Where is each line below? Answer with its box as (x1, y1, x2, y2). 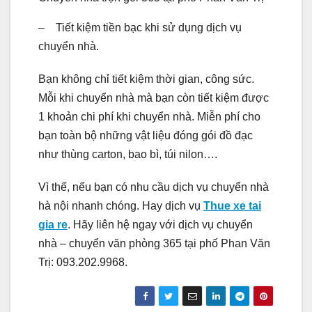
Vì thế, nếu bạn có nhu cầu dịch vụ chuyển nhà (38, 180, 269, 193)
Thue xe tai (203, 199, 261, 212)
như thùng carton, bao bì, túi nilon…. (38, 148, 217, 160)
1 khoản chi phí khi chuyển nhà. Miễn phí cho (38, 110, 260, 123)
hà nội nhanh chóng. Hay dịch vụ (38, 199, 203, 212)
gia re (38, 218, 68, 231)
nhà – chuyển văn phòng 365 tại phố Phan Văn (38, 237, 270, 249)
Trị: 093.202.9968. (38, 256, 127, 268)
